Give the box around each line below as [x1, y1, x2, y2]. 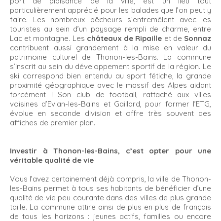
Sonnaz [184, 34, 212, 43]
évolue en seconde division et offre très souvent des [10, 109, 211, 118]
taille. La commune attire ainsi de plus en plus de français [10, 202, 211, 212]
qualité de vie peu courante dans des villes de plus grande [10, 193, 211, 202]
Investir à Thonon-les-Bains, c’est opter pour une [10, 146, 211, 155]
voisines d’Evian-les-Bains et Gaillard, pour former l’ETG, [10, 99, 211, 109]
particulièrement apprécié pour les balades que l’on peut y [10, 5, 211, 15]
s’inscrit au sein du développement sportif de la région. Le [10, 62, 211, 71]
